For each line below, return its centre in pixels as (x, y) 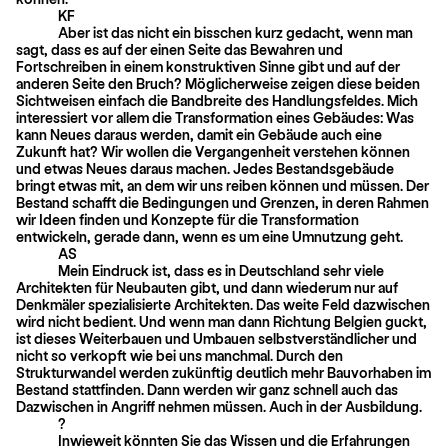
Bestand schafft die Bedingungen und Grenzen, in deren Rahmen (222, 202)
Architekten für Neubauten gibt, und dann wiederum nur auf (207, 287)
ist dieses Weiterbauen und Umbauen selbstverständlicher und (216, 338)
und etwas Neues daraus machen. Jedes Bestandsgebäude (205, 168)
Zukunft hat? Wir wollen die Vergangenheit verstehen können (213, 151)
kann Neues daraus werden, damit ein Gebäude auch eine (199, 134)
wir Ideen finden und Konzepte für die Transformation (187, 219)
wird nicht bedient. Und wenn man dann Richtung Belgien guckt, (221, 321)
